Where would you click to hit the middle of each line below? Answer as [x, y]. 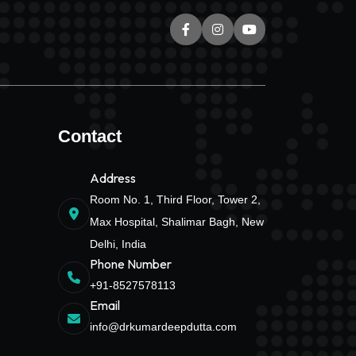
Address [112, 178]
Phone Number [130, 264]
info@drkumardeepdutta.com [163, 327]
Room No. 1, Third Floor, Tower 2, [175, 199]
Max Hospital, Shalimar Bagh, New [176, 222]
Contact [89, 136]
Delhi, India [118, 244]
